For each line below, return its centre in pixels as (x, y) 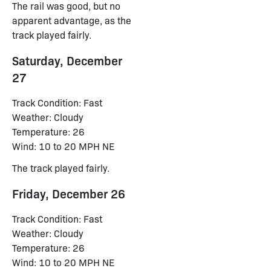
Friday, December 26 (69, 193)
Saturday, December (67, 60)
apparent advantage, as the (72, 20)
